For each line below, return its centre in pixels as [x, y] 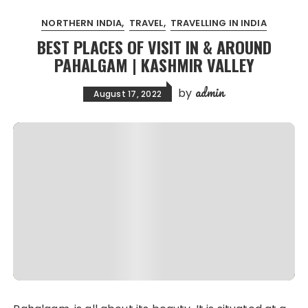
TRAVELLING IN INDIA [218, 23]
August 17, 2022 [128, 94]
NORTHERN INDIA [82, 23]
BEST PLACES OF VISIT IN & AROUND [154, 47]
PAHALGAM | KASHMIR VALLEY [154, 65]
